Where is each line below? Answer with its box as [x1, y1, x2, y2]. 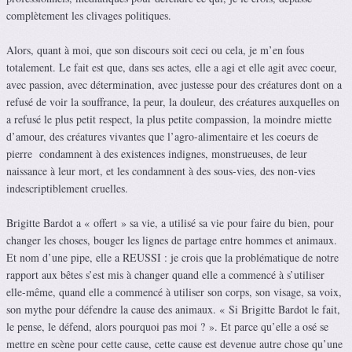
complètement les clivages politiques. [6, 8, 171, 24]
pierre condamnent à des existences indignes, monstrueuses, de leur [6, 146, 307, 162]
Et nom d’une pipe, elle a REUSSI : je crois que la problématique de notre [6, 250, 339, 266]
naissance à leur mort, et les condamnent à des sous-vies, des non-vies [6, 163, 315, 179]
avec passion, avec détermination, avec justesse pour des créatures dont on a [6, 77, 342, 93]
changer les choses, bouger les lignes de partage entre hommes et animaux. [6, 233, 337, 248]
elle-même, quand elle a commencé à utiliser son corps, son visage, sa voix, [6, 284, 342, 300]
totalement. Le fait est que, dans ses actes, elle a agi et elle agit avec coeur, [6, 60, 337, 75]
